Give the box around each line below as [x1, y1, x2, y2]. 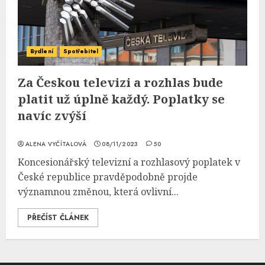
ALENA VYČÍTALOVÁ [25, 140, 86, 148]
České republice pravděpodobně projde [18, 170, 198, 183]
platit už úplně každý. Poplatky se [18, 91, 225, 107]
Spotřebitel [63, 47, 98, 56]
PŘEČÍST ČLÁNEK [27, 212, 89, 223]
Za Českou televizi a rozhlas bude [18, 75, 223, 91]
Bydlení [30, 47, 53, 56]
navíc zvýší [18, 108, 86, 124]
